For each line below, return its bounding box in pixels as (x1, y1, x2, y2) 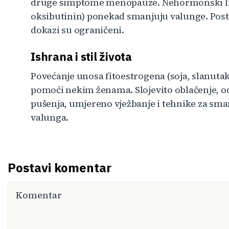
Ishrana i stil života (31, 49, 132, 64)
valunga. (31, 111, 69, 124)
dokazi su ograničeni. (31, 24, 124, 36)
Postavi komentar (8, 159, 111, 176)
